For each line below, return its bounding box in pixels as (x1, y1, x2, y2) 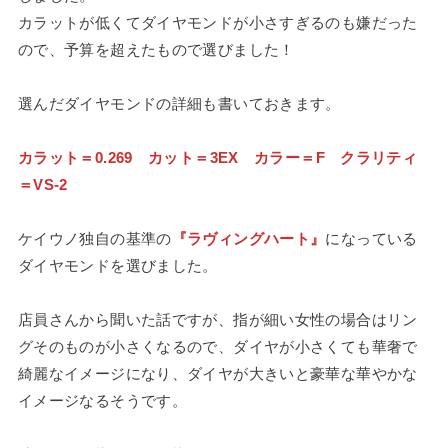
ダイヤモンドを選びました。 (17, 256, 218, 274)
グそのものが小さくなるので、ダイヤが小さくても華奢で (17, 337, 418, 355)
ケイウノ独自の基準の (17, 229, 172, 247)
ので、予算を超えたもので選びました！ (17, 40, 295, 58)
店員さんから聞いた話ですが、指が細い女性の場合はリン (17, 310, 418, 328)
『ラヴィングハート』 (171, 229, 326, 247)
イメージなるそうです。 (17, 391, 188, 409)
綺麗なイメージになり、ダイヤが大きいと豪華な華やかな (17, 364, 418, 382)
